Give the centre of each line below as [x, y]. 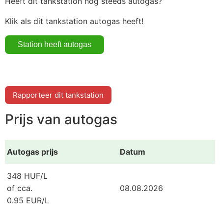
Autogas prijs [32, 151]
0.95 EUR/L [28, 200]
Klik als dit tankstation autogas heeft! [74, 21]
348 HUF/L [27, 176]
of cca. [20, 188]
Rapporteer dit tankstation [58, 95]
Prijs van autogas [61, 120]
